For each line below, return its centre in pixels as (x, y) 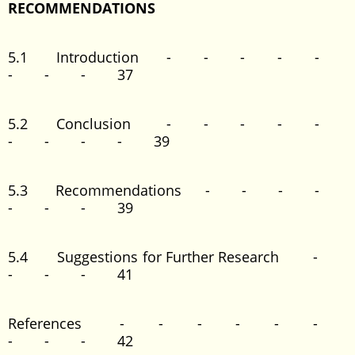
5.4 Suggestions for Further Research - (177, 257)
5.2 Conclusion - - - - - (177, 124)
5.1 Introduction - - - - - (177, 57)
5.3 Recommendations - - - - (177, 190)
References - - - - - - (177, 323)
